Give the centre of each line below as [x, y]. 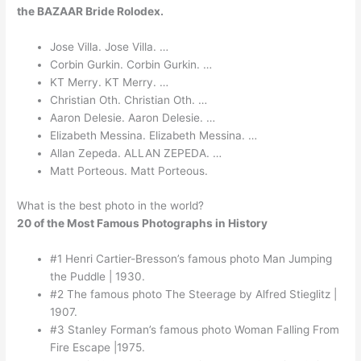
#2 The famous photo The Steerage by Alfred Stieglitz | [194, 294]
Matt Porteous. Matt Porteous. [129, 171]
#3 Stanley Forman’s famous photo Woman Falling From [195, 329]
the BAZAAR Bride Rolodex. [91, 12]
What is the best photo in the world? [111, 205]
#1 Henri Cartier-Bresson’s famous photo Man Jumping [191, 258]
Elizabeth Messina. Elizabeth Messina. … [154, 136]
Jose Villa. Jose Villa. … [110, 47]
